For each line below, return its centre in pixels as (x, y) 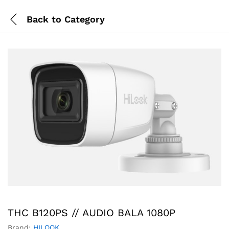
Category (83, 19)
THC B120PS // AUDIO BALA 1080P (91, 212)
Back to (44, 19)
